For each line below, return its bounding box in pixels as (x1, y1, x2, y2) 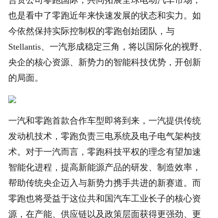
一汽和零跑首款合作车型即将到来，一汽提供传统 (8, 116, 201, 126)
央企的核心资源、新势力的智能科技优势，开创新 (8, 57, 201, 68)
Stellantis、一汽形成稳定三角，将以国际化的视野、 (8, 42, 208, 52)
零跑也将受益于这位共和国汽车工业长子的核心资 (8, 194, 201, 204)
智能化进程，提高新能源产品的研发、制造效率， (8, 163, 201, 173)
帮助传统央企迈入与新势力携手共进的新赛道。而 (8, 178, 201, 188)
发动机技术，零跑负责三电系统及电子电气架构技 (8, 131, 201, 142)
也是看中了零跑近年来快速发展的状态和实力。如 (8, 11, 201, 21)
